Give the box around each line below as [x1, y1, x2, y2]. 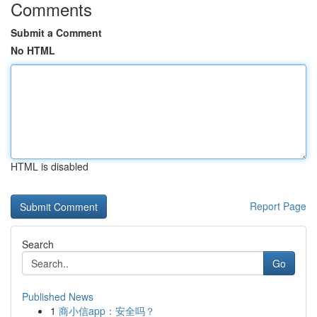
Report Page [250, 199, 306, 213]
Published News [22, 289, 93, 304]
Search [22, 237, 54, 251]
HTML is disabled [11, 159, 88, 173]
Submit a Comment [11, 25, 102, 40]
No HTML [11, 43, 55, 57]
